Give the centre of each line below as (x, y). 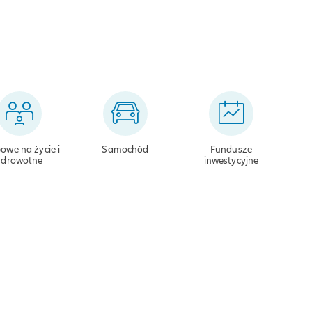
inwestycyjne (231, 160)
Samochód (125, 149)
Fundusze (231, 149)
